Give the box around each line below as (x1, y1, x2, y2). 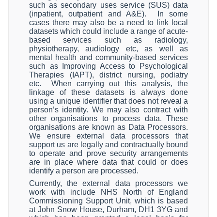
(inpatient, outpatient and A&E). (29, 10, 146, 18)
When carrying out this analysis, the (51, 79, 188, 88)
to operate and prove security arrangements (29, 149, 188, 157)
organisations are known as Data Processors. (29, 123, 188, 131)
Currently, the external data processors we (29, 179, 188, 187)
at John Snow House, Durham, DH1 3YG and (29, 205, 188, 214)
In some (157, 10, 188, 18)
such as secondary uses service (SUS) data (29, 1, 188, 9)
